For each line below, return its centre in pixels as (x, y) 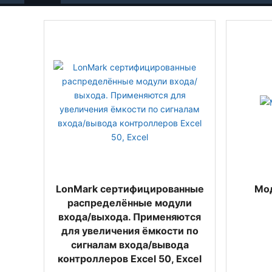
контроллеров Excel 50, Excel (130, 259)
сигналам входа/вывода (130, 245)
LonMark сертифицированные (130, 189)
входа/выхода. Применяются (130, 217)
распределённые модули (130, 203)
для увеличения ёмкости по (130, 231)
